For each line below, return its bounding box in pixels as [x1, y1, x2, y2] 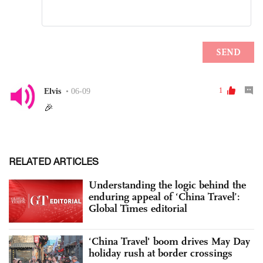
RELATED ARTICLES [9, 156, 99, 167]
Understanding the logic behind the [89, 178, 246, 191]
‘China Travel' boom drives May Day [89, 235, 250, 248]
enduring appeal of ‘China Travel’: [89, 190, 240, 203]
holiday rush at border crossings [89, 247, 232, 260]
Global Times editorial [89, 201, 187, 215]
